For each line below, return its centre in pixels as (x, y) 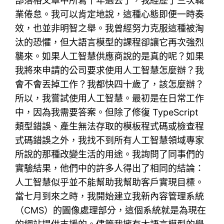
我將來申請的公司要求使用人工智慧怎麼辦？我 (110, 70)
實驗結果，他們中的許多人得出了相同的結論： (110, 168)
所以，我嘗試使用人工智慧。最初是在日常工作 (110, 98)
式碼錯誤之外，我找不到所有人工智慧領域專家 (110, 140)
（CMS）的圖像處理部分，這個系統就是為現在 (111, 210)
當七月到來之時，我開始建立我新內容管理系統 (110, 196)
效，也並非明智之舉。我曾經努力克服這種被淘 (110, 28)
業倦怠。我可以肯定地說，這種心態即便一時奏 (110, 14)
